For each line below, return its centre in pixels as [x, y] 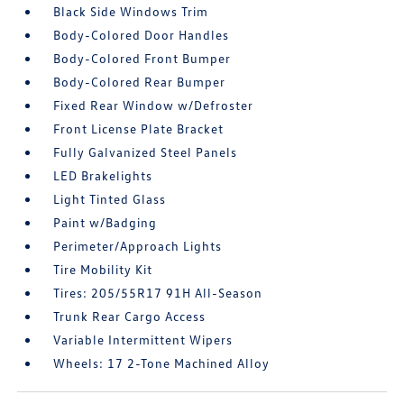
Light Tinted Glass [110, 199]
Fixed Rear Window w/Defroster [154, 106]
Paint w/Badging [106, 223]
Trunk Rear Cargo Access [130, 317]
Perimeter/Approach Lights [138, 246]
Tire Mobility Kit [103, 270]
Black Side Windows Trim [131, 12]
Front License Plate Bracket [139, 129]
